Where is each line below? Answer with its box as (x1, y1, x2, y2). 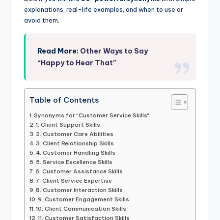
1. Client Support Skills (36, 121, 101, 129)
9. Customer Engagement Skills (38, 195, 130, 203)
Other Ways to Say (80, 47, 148, 56)
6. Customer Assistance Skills (35, 167, 123, 175)
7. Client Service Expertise (36, 177, 112, 185)
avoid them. (24, 16, 59, 25)
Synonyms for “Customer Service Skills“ (34, 111, 150, 119)
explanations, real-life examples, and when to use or (24, 5, 183, 14)
